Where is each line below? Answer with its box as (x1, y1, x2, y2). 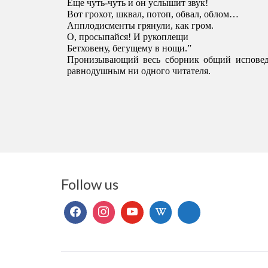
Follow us (61, 175, 118, 193)
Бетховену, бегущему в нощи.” (67, 43, 191, 54)
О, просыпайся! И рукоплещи (67, 32, 191, 42)
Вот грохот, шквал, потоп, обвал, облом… (67, 9, 241, 20)
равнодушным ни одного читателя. (67, 66, 213, 77)
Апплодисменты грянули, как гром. (67, 20, 214, 31)
